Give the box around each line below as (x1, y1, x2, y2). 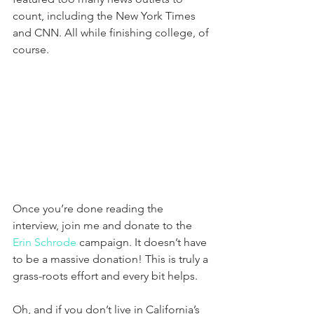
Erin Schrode (13, 235, 76, 250)
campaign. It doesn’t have (76, 235, 210, 250)
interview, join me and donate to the (13, 219, 195, 233)
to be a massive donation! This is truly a (13, 252, 211, 266)
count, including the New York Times (13, 8, 198, 22)
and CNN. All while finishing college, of (13, 25, 212, 39)
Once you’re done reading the (13, 202, 166, 216)
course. (13, 42, 49, 56)
